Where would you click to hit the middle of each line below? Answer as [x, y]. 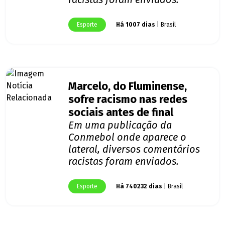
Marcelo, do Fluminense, [128, 87]
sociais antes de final [121, 113]
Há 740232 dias [139, 187]
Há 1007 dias [136, 25]
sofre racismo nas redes [128, 100]
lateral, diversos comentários [134, 149]
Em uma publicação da [120, 125]
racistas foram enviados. [124, 161]
